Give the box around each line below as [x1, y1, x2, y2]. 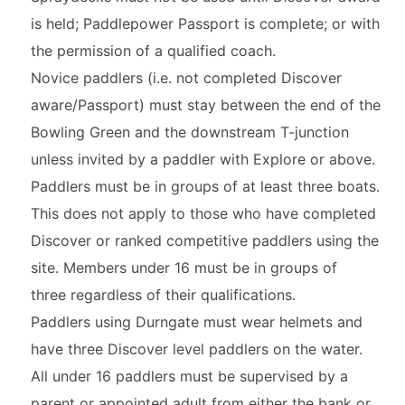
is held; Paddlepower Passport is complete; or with [30, 14, 380, 33]
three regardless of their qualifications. [30, 286, 296, 305]
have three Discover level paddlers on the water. [30, 340, 363, 359]
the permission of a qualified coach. [30, 42, 276, 61]
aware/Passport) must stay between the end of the [30, 96, 381, 115]
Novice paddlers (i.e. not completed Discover [30, 69, 342, 88]
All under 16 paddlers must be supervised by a [30, 367, 348, 386]
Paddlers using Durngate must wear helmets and [30, 313, 363, 332]
